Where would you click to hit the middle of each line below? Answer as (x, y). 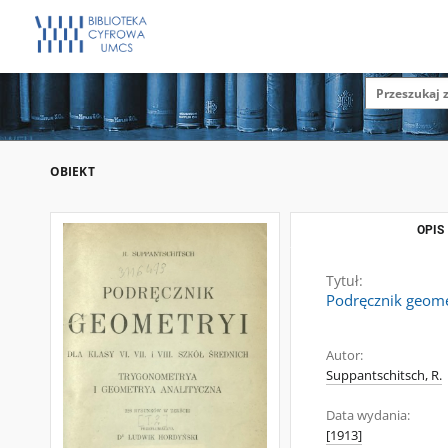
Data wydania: (368, 415)
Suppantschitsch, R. (384, 375)
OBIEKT (72, 171)
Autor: (344, 355)
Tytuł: (344, 280)
